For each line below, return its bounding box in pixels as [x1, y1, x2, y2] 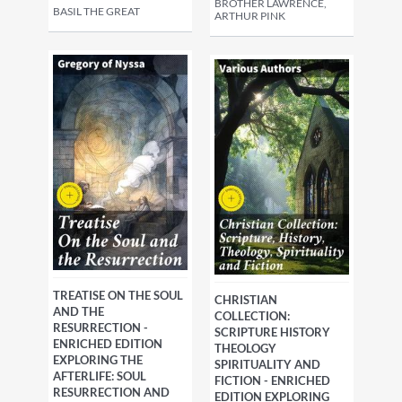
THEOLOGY [214, 341, 276, 356]
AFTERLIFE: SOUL [53, 369, 146, 383]
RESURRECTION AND [53, 385, 170, 399]
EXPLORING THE [53, 353, 143, 367]
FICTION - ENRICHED [214, 373, 330, 389]
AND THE [53, 304, 104, 319]
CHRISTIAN [214, 293, 277, 308]
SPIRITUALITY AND [214, 357, 320, 372]
